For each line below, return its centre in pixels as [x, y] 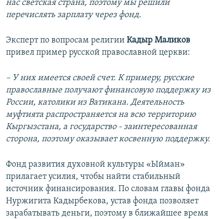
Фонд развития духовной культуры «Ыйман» [95, 165]
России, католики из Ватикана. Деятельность [95, 103]
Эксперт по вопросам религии [66, 41]
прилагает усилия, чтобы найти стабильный [93, 177]
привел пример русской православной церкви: [98, 53]
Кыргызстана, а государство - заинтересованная [101, 127]
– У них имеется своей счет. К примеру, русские [100, 78]
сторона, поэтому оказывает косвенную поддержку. [108, 139]
